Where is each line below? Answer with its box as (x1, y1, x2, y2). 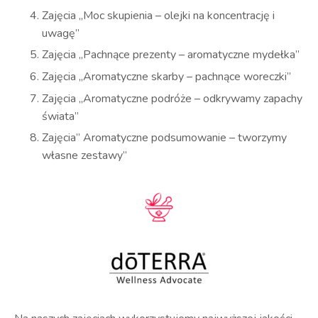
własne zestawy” (42, 148, 128, 164)
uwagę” (42, 25, 80, 41)
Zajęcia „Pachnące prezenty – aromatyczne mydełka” (42, 47, 300, 63)
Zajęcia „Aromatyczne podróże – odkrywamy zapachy (42, 90, 303, 106)
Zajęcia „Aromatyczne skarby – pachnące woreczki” (42, 68, 292, 84)
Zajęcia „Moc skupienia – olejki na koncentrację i (42, 7, 275, 23)
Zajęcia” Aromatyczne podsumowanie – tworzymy (42, 130, 287, 146)
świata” (42, 108, 79, 124)
